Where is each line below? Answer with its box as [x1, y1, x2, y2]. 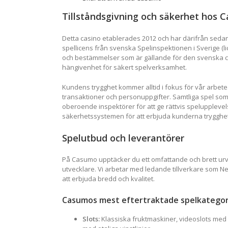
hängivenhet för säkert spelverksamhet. [62, 62, 187, 72]
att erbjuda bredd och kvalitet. [62, 174, 155, 184]
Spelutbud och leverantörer [62, 131, 184, 144]
